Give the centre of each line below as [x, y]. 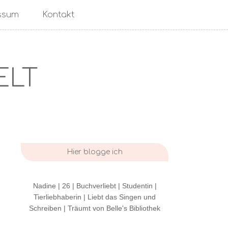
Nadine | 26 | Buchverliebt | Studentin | [95, 186]
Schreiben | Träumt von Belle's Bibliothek [95, 208]
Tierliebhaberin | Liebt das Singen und [95, 197]
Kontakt [58, 15]
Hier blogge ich [95, 152]
